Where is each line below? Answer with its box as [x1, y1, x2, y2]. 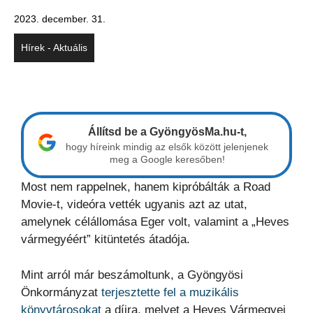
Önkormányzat [21, 285, 101, 299]
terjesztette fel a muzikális [101, 285, 239, 299]
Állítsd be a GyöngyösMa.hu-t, [87, 126, 247, 138]
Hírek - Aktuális [21, 42, 87, 54]
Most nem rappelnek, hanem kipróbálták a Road [21, 180, 270, 194]
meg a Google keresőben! [109, 154, 225, 166]
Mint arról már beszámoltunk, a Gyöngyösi [21, 268, 243, 282]
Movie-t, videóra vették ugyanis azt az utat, [21, 198, 247, 212]
